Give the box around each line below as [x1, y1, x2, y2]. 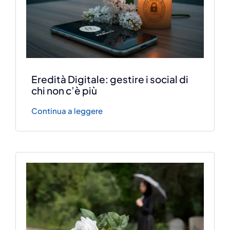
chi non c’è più [31, 84, 98, 97]
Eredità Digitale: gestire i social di [31, 72, 189, 85]
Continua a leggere [31, 105, 103, 116]
